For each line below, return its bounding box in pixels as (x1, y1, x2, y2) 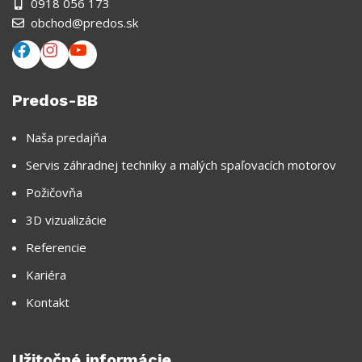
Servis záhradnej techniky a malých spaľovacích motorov (26, 156, 336, 173)
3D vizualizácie (26, 211, 107, 228)
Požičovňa (26, 183, 82, 200)
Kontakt (26, 293, 69, 310)
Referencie (26, 238, 86, 255)
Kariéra (26, 266, 66, 283)
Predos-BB (12, 90, 98, 110)
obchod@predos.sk (31, 14, 138, 31)
